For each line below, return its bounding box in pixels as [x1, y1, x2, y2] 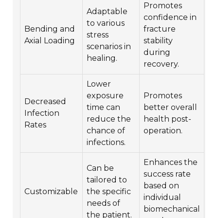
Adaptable [87, 6, 128, 16]
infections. [87, 137, 126, 147]
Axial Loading [24, 36, 75, 45]
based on [144, 181, 180, 190]
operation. [144, 126, 183, 135]
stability [144, 36, 173, 45]
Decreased [24, 96, 67, 106]
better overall [144, 102, 198, 112]
